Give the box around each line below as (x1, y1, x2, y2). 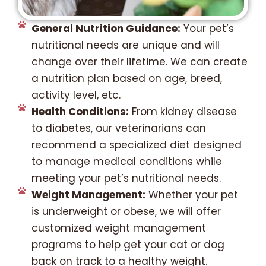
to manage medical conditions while (31, 154, 222, 169)
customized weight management (31, 221, 206, 236)
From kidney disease (128, 104, 237, 119)
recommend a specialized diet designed (31, 138, 242, 153)
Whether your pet (145, 188, 238, 202)
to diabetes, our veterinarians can (31, 121, 206, 136)
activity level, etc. (31, 88, 121, 103)
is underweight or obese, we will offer (31, 204, 221, 219)
